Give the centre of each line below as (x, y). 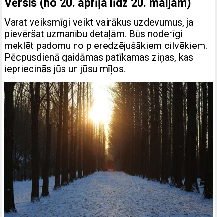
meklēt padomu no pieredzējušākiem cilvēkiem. (106, 46)
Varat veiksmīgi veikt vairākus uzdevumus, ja (99, 23)
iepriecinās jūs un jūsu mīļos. (65, 69)
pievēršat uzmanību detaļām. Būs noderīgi (94, 34)
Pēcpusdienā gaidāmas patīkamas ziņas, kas (99, 57)
